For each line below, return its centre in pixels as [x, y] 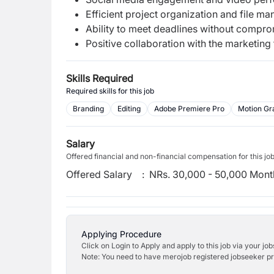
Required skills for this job [110, 91]
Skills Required [100, 78]
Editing [129, 109]
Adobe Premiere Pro [189, 109]
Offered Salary [99, 174]
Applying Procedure [121, 234]
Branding [88, 109]
